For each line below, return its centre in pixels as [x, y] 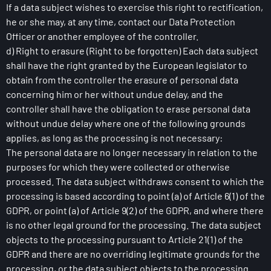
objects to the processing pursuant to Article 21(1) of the [125, 239]
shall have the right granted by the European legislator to [127, 65]
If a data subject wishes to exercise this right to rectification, [135, 7]
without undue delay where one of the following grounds [126, 123]
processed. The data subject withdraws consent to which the [135, 181]
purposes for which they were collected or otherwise [118, 167]
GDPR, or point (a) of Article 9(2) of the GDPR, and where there [135, 210]
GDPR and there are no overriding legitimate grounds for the [133, 254]
